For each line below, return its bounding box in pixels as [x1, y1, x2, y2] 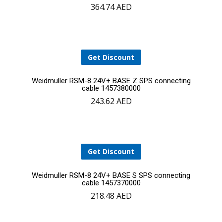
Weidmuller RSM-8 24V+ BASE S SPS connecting [32, 170, 190, 180]
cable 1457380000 [81, 84, 141, 93]
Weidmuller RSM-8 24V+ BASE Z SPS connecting [31, 76, 191, 86]
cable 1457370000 [81, 178, 141, 187]
